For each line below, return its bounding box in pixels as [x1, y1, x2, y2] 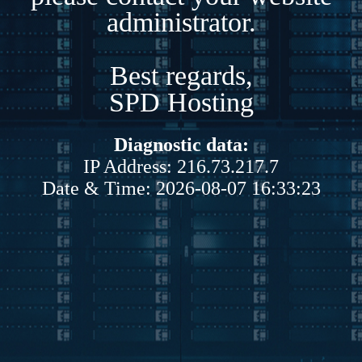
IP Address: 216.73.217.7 [83, 155, 279, 177]
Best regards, [109, 60, 253, 90]
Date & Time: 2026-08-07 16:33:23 [41, 177, 321, 199]
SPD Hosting [108, 86, 254, 117]
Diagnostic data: [113, 133, 249, 155]
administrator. [106, 6, 256, 37]
